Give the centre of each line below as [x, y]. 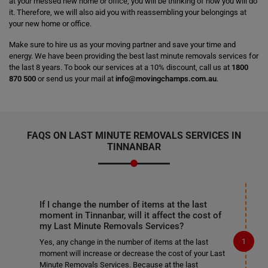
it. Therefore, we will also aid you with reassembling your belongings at [128, 12]
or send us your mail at [76, 79]
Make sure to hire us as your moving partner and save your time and [122, 45]
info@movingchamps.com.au [166, 79]
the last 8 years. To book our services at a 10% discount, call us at [120, 67]
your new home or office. [50, 24]
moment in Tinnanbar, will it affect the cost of [130, 215]
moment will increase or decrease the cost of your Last [132, 253]
